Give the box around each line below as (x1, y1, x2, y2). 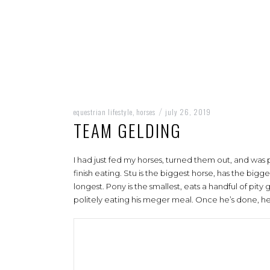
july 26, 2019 (165, 107, 211, 117)
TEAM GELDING (74, 117, 181, 143)
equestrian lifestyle (74, 107, 133, 117)
